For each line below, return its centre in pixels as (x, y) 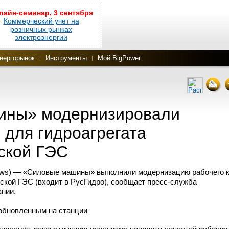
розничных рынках (41, 29)
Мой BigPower (119, 58)
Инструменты (66, 58)
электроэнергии (41, 37)
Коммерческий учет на (41, 21)
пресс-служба (172, 182)
